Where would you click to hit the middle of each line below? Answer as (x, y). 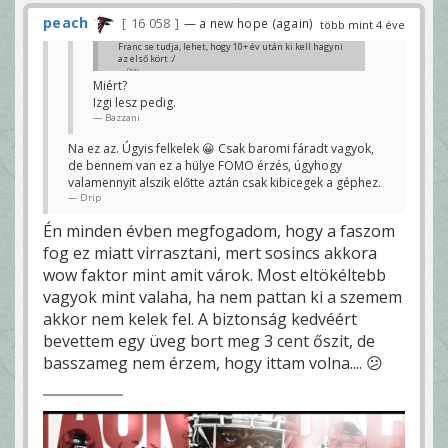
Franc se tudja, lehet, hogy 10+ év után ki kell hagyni (230, 46)
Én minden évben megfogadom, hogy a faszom (219, 230)
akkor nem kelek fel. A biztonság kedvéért (200, 318)
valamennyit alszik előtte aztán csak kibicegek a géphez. (224, 182)
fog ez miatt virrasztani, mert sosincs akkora (210, 252)
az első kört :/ (146, 58)
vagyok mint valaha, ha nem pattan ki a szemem (222, 296)
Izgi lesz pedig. (134, 102)
